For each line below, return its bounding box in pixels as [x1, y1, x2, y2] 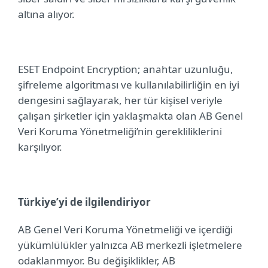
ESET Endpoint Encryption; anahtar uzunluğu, [18, 62, 233, 76]
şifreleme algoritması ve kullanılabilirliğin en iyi [18, 78, 239, 92]
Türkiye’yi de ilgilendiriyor [18, 195, 151, 209]
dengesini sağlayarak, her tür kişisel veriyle [18, 93, 223, 107]
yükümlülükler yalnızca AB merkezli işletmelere [18, 238, 242, 252]
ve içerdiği [182, 223, 233, 236]
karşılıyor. [18, 140, 62, 154]
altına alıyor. [18, 7, 75, 21]
